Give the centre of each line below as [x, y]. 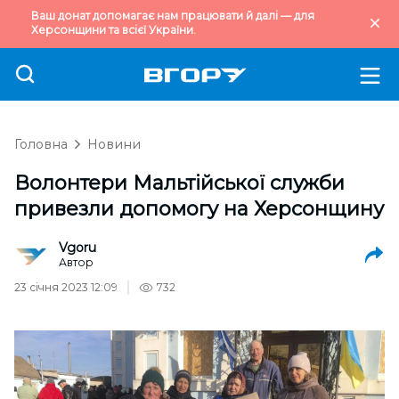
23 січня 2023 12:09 [66, 287]
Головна [41, 144]
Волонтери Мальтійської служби [179, 183]
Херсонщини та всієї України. [114, 30]
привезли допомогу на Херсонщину [199, 209]
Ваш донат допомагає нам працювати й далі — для [173, 16]
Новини [114, 144]
